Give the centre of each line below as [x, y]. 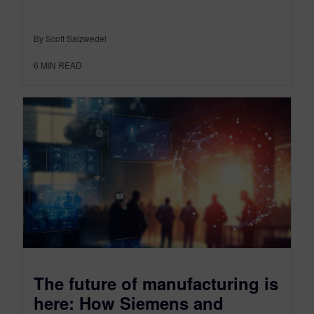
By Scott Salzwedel [70, 38]
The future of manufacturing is [156, 283]
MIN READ [61, 64]
